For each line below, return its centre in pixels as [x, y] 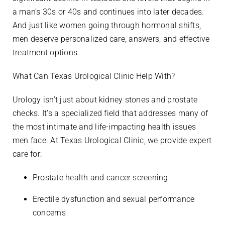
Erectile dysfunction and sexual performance [114, 199]
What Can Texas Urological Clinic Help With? [95, 76]
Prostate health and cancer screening [101, 177]
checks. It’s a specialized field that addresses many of [110, 113]
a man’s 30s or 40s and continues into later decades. [108, 12]
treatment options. [47, 52]
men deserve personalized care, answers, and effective [111, 39]
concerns [50, 212]
